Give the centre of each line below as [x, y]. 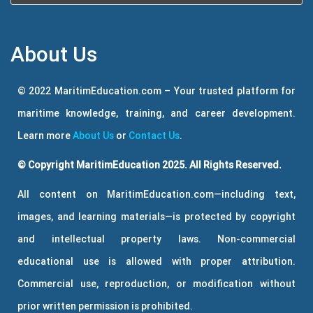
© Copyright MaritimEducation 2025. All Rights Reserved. [150, 165]
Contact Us [154, 136]
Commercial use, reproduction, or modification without [156, 284]
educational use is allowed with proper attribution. [156, 262]
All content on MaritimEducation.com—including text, [156, 195]
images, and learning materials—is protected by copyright [156, 217]
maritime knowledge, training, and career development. [156, 114]
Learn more [45, 136]
